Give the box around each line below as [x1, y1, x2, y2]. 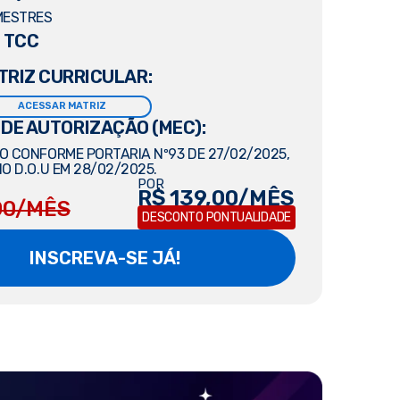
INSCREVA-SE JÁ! [29, 246, 180, 269]
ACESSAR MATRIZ [18, 99, 107, 112]
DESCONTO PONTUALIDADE [142, 209, 291, 225]
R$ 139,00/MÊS [137, 185, 294, 211]
